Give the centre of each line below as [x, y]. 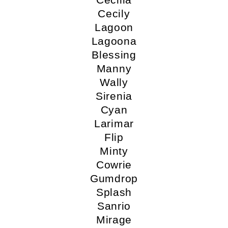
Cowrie [114, 165]
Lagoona [114, 41]
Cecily [114, 14]
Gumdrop [114, 179]
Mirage [114, 220]
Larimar [114, 124]
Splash [114, 192]
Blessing [114, 55]
